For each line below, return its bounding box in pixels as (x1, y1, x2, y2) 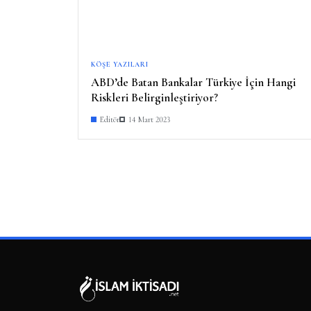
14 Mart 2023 (128, 114, 170, 124)
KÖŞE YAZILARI (91, 60, 149, 69)
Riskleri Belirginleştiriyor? (91, 90, 218, 105)
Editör (100, 114, 119, 124)
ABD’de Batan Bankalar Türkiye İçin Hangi (91, 74, 296, 90)
